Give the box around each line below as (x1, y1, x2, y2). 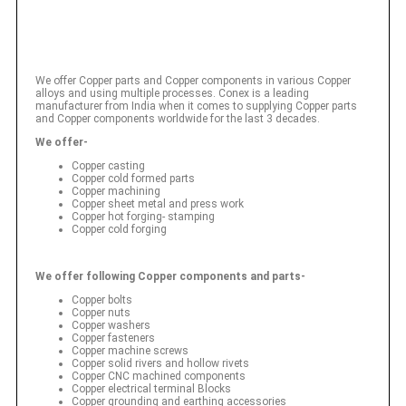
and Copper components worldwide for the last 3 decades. (35, 111, 320, 125)
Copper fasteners (72, 331, 155, 344)
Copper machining (72, 184, 160, 198)
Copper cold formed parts (72, 171, 195, 185)
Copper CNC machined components (72, 369, 246, 382)
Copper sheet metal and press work (72, 197, 244, 210)
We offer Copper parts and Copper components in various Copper (35, 73, 351, 87)
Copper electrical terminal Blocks (72, 382, 231, 395)
